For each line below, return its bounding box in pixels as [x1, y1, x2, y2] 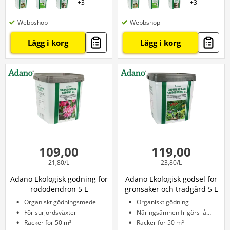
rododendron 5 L [30, 184, 88, 194]
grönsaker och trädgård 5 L [125, 184, 218, 194]
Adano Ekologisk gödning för [10, 174, 108, 184]
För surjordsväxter [24, 208, 76, 217]
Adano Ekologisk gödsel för [125, 174, 217, 184]
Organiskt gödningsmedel [24, 198, 98, 206]
